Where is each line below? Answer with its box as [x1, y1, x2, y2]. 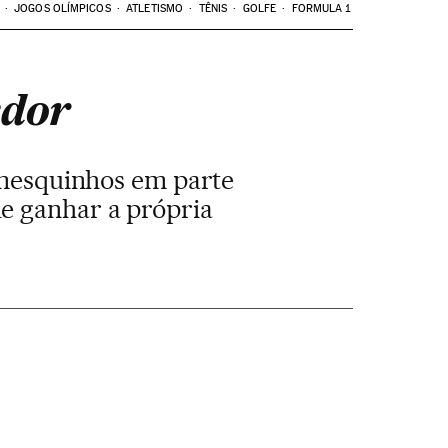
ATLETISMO [126, 2, 184, 15]
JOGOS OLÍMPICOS [14, 2, 111, 15]
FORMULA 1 [291, 2, 351, 15]
